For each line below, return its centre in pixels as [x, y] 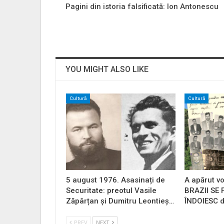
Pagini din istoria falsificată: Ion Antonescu [142, 6]
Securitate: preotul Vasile [111, 191]
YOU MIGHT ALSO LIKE [107, 69]
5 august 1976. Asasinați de [115, 180]
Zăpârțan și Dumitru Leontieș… [120, 201]
